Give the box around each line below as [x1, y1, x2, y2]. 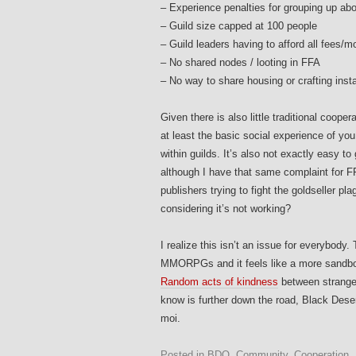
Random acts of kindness [161, 276, 278, 288]
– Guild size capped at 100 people [161, 20, 317, 33]
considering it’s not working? [161, 203, 291, 215]
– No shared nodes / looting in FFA [161, 56, 320, 69]
